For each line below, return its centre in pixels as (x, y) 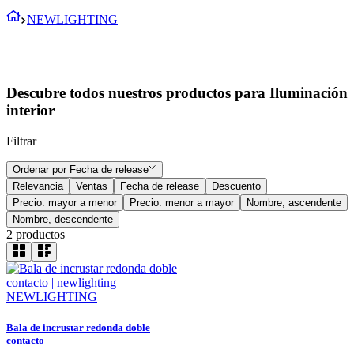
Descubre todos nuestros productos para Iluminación (177, 93)
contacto (25, 340)
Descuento (236, 186)
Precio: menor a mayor (182, 202)
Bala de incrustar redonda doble (78, 327)
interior (30, 111)
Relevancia (38, 186)
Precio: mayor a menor (65, 202)
